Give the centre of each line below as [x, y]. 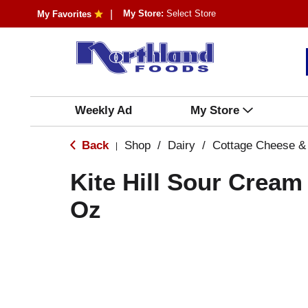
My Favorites [64, 14]
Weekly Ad [103, 110]
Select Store [191, 13]
